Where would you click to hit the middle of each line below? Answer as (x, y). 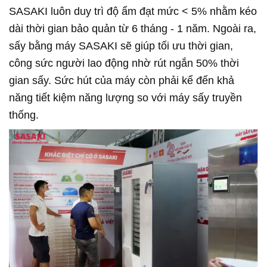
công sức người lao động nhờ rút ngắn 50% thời (124, 63)
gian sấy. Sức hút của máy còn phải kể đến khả (122, 80)
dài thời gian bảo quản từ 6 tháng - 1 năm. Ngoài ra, (133, 28)
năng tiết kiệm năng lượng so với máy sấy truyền (125, 97)
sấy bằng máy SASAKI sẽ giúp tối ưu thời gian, (121, 46)
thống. (24, 115)
